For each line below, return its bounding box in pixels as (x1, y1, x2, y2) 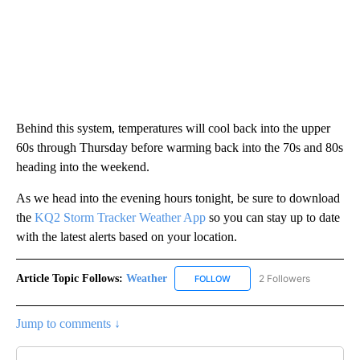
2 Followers (259, 272, 310, 284)
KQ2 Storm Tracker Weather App (35, 210, 206, 224)
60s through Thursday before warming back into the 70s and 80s (16, 140, 343, 154)
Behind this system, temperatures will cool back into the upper (16, 121, 330, 135)
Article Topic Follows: (16, 272, 123, 284)
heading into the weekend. (16, 159, 149, 174)
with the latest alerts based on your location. (16, 229, 237, 243)
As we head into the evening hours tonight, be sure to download (16, 190, 340, 205)
